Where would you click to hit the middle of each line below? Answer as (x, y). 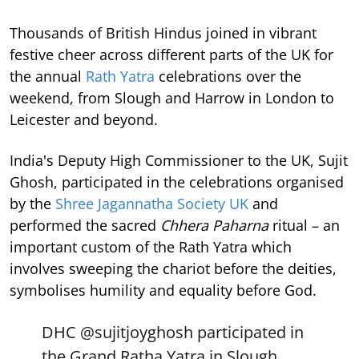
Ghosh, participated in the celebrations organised (177, 182)
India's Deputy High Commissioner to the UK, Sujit (179, 161)
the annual (48, 77)
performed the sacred (85, 226)
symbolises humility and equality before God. (163, 290)
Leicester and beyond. (84, 120)
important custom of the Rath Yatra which (151, 247)
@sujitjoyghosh (137, 333)
